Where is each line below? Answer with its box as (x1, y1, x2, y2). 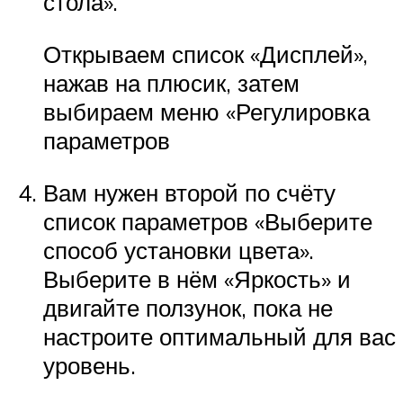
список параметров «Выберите (43, 206, 372, 236)
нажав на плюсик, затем (43, 68, 300, 98)
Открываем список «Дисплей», (43, 40, 368, 69)
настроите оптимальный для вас (43, 321, 396, 351)
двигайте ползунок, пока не (43, 292, 333, 322)
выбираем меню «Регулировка (43, 97, 370, 127)
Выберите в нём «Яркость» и (43, 264, 351, 293)
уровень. (43, 350, 136, 380)
